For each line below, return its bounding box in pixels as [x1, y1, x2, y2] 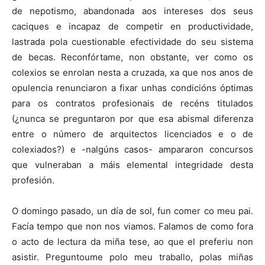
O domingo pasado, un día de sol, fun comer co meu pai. [12, 205, 253, 217]
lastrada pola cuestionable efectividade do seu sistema [12, 36, 253, 48]
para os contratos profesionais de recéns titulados [12, 98, 253, 109]
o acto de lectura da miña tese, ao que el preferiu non [12, 236, 253, 248]
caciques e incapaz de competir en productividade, [12, 21, 253, 33]
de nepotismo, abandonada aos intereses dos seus [12, 5, 253, 17]
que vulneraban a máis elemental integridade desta [12, 159, 253, 171]
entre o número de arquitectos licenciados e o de [12, 128, 253, 140]
